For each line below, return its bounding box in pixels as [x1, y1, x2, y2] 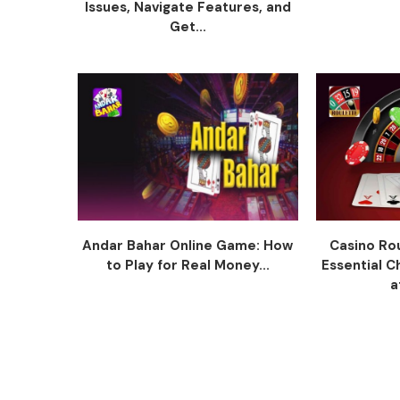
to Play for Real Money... [105, 255, 270, 274]
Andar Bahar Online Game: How [82, 236, 294, 254]
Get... [169, 18, 206, 37]
